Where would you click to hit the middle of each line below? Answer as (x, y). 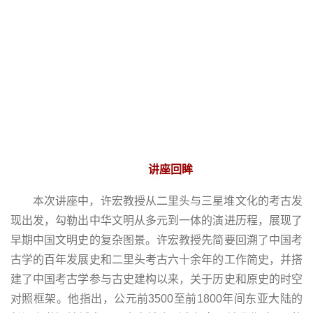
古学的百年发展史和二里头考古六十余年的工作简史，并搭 (156, 259)
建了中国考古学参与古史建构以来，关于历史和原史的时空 (156, 279)
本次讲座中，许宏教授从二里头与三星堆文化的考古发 (168, 201)
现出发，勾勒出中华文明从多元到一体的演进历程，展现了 (156, 220)
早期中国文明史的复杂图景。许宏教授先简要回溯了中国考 (156, 240)
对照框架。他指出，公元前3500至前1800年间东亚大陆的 (156, 298)
